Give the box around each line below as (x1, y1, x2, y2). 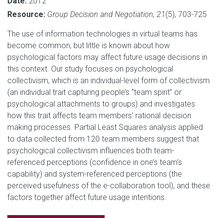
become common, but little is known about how (7, 40, 170, 50)
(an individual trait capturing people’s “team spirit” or (7, 87, 182, 97)
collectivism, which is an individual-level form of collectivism (7, 75, 210, 85)
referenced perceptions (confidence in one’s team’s (7, 157, 182, 167)
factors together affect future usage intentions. (7, 192, 166, 202)
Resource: (7, 9, 47, 19)
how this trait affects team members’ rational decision (7, 110, 191, 120)
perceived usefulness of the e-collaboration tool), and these (7, 181, 210, 190)
